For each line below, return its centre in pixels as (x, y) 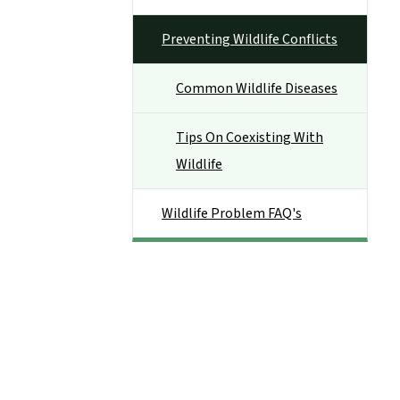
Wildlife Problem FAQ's (232, 213)
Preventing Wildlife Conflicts (250, 39)
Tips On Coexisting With (250, 137)
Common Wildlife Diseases (257, 88)
